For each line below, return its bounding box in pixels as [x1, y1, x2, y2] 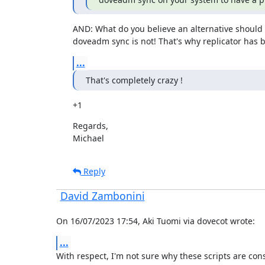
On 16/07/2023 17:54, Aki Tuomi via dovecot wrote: [56, 215, 255, 227]
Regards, [72, 119, 108, 131]
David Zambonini [60, 188, 145, 203]
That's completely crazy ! [85, 74, 183, 86]
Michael [72, 132, 104, 144]
